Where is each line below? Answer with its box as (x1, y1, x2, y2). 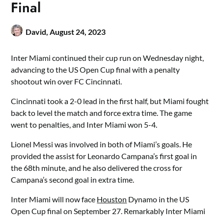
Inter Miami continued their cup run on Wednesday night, (11, 53, 204, 62)
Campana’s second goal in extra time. (11, 175, 135, 184)
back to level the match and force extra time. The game (11, 108, 192, 117)
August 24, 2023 (50, 27, 106, 36)
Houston (97, 194, 127, 204)
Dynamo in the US (127, 194, 190, 204)
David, (26, 27, 50, 36)
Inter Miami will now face (11, 194, 97, 204)
